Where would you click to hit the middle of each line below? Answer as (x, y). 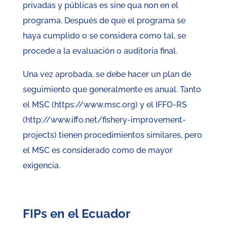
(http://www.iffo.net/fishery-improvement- (104, 120)
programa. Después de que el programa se (104, 21)
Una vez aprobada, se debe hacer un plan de (107, 74)
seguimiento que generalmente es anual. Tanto (112, 90)
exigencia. (41, 166)
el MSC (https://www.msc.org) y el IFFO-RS (105, 105)
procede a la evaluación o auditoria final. (100, 51)
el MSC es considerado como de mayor (98, 150)
